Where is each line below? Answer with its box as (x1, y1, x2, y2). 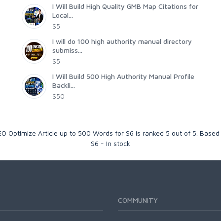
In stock (106, 139, 130, 148)
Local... (52, 11, 73, 20)
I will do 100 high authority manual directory (52, 37, 192, 46)
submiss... (52, 46, 82, 55)
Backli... (52, 81, 75, 90)
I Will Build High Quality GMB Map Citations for (52, 2, 198, 11)
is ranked (136, 129, 166, 138)
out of (170, 129, 192, 138)
